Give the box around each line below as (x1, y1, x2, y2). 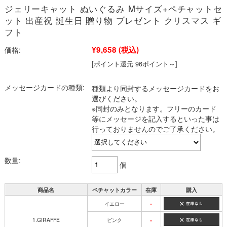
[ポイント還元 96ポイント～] (91, 58, 177, 68)
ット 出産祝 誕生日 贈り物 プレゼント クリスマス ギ (4, 14, 221, 26)
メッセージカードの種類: (4, 82, 85, 92)
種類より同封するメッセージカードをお (91, 83, 219, 93)
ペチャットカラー (92, 185, 137, 194)
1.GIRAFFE (32, 215, 60, 223)
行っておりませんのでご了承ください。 (91, 123, 219, 134)
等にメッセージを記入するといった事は (91, 113, 219, 124)
